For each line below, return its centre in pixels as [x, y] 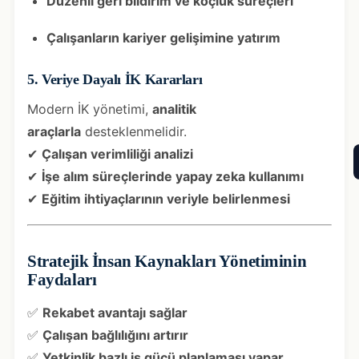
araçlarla [54, 131]
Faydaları [62, 279]
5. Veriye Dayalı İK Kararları [115, 79]
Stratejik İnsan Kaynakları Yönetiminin [167, 260]
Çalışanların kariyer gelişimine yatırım [163, 37]
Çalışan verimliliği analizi [117, 153]
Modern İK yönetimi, [90, 109]
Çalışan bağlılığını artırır [115, 335]
